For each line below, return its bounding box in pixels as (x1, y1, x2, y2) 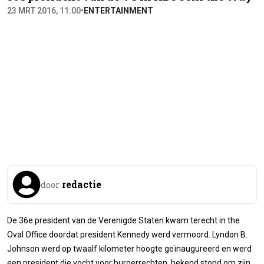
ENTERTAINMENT (84, 5, 153, 15)
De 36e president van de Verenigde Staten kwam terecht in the (7, 215, 240, 225)
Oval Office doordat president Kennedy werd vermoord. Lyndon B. (7, 229, 247, 239)
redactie (62, 177, 101, 190)
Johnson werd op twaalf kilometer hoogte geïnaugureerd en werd (7, 243, 252, 253)
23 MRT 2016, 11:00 (7, 5, 81, 15)
